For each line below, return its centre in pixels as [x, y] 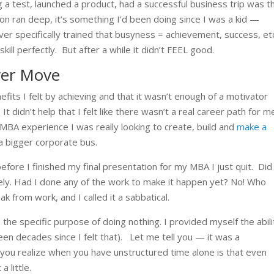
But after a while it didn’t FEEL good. [138, 49]
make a [252, 126]
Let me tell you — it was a [185, 236]
